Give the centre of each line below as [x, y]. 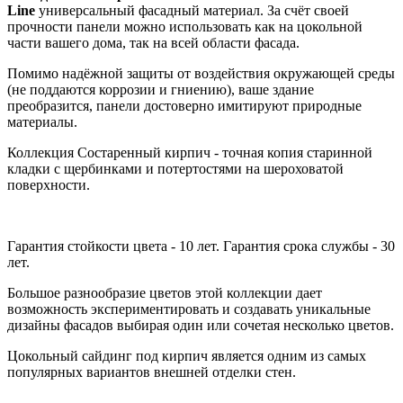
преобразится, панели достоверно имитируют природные [184, 105]
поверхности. [49, 184]
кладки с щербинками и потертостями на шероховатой [175, 168]
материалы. [42, 121]
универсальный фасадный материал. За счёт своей [192, 10]
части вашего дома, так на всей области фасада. [153, 42]
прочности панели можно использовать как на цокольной [185, 26]
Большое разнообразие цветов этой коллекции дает [165, 292]
